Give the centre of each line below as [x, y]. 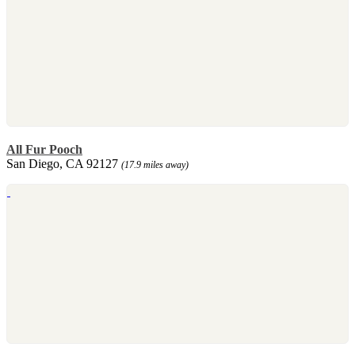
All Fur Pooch [44, 149]
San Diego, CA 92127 [64, 163]
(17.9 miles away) [155, 164]
